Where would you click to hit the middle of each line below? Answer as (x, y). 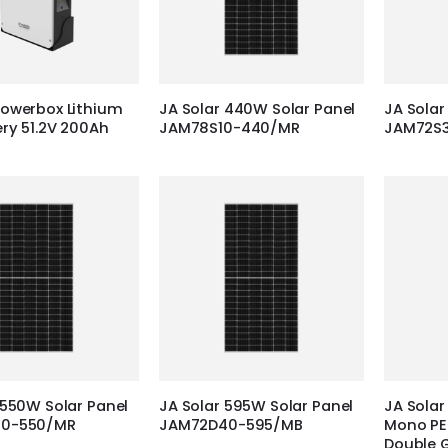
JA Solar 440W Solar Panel (257, 109)
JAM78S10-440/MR (229, 128)
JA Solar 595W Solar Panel (256, 406)
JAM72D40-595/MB (231, 425)
